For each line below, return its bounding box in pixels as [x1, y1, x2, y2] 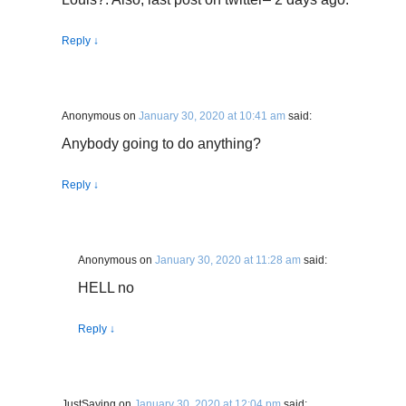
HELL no [78, 280, 134, 295]
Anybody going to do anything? [62, 136, 261, 151]
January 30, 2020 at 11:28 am [155, 254, 301, 266]
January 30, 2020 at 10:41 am [139, 110, 285, 122]
